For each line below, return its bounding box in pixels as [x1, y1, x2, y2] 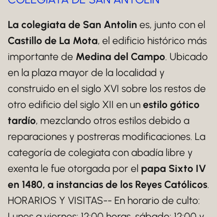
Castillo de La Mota [8, 34, 98, 46]
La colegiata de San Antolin [8, 18, 137, 31]
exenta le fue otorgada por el [8, 162, 141, 174]
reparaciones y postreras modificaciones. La [8, 130, 205, 142]
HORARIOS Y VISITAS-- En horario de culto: [8, 194, 200, 206]
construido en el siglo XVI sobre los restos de [8, 82, 206, 94]
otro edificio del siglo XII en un [8, 98, 143, 110]
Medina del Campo [76, 50, 165, 62]
